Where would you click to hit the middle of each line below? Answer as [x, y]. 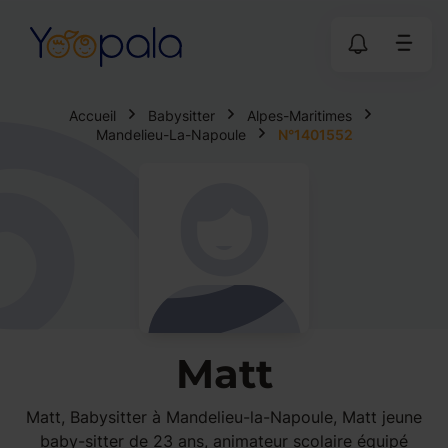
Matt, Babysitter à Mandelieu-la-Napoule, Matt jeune [224, 417]
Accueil [92, 115]
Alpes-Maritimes [299, 115]
